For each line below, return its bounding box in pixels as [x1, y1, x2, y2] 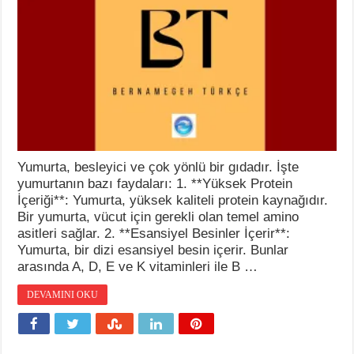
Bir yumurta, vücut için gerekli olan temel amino [17, 209, 299, 224]
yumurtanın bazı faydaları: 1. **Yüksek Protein [17, 175, 293, 191]
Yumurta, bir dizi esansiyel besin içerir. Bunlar [17, 242, 289, 258]
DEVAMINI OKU [27, 288, 99, 300]
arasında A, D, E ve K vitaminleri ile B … [17, 258, 258, 274]
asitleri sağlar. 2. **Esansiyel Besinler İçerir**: [17, 225, 291, 241]
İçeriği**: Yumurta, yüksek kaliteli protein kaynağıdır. [17, 192, 329, 208]
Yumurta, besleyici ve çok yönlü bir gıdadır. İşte [17, 159, 299, 175]
